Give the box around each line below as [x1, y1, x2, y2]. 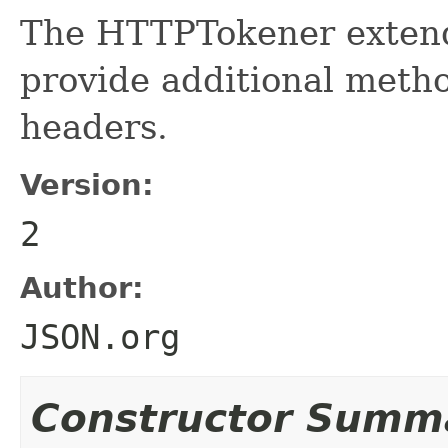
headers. [20, 106, 168, 147]
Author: [20, 270, 144, 305]
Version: [20, 167, 154, 202]
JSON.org [20, 316, 180, 357]
